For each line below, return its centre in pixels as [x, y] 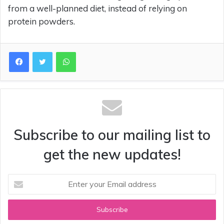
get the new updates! [112, 154]
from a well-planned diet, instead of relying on [97, 8]
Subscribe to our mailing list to [112, 134]
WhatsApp [92, 51]
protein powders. [41, 21]
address [20, 210]
